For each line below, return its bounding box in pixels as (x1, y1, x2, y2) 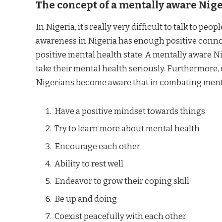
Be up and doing (55, 193, 117, 204)
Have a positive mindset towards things (55, 106, 205, 116)
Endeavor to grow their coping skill (55, 176, 189, 186)
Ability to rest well (55, 159, 123, 169)
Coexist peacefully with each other (55, 211, 186, 221)
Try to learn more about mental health (55, 123, 200, 134)
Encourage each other (55, 141, 140, 151)
